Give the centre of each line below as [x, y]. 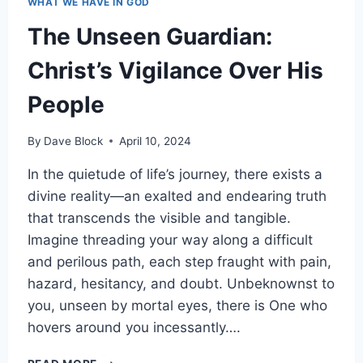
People [66, 105]
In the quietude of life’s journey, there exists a [175, 174]
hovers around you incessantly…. [134, 327]
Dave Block [73, 141]
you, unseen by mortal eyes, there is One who [177, 305]
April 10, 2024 [155, 141]
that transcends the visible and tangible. [159, 218]
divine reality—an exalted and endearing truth [177, 196]
